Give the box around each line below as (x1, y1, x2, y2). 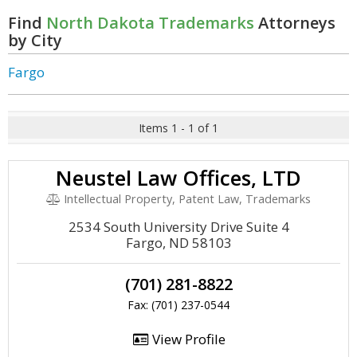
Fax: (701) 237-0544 (127, 297, 229, 312)
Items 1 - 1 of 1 (139, 120, 218, 135)
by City (8, 29, 62, 51)
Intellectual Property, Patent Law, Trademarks (61, 191, 312, 206)
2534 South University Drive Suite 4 (68, 218, 289, 236)
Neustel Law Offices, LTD (56, 163, 301, 192)
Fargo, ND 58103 (125, 233, 232, 252)
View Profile (148, 330, 226, 348)
